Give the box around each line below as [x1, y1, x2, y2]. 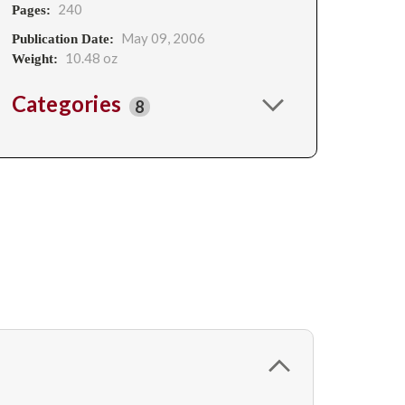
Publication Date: [11, 32, 114, 46]
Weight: [11, 52, 58, 66]
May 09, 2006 [120, 30, 205, 46]
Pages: [11, 3, 51, 17]
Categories [11, 89, 127, 117]
